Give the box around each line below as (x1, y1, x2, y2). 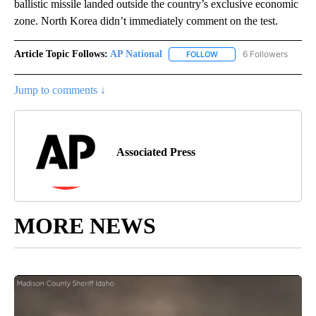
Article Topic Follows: (14, 48, 108, 59)
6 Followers (243, 48, 288, 59)
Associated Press (116, 145, 195, 158)
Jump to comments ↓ (14, 83, 106, 96)
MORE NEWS (14, 212, 156, 238)
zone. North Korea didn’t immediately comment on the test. (14, 14, 284, 27)
